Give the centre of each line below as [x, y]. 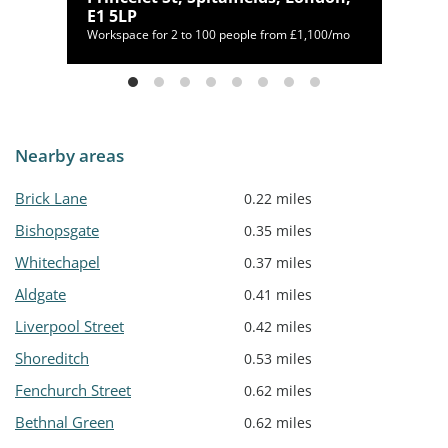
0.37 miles [278, 263]
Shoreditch [52, 358]
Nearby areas [69, 156]
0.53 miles [278, 359]
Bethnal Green [64, 422]
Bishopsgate [57, 230]
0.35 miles [278, 231]
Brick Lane [51, 198]
